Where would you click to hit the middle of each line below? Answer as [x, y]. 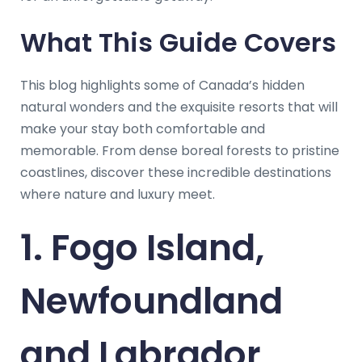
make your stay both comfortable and [143, 128]
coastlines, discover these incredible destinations [176, 172]
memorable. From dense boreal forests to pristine [180, 150]
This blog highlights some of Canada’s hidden [162, 85]
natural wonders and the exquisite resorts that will [179, 107]
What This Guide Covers [178, 42]
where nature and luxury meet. [118, 194]
